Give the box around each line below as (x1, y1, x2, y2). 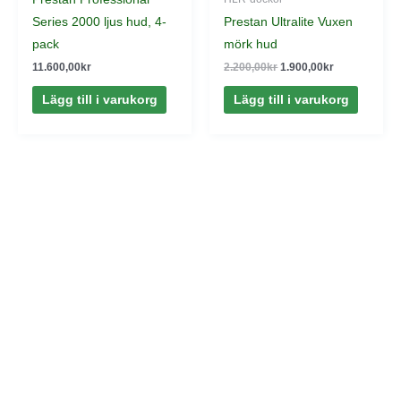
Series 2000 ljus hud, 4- (32, 15, 167, 30)
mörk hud (224, 38, 278, 52)
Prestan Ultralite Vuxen (224, 15, 354, 30)
